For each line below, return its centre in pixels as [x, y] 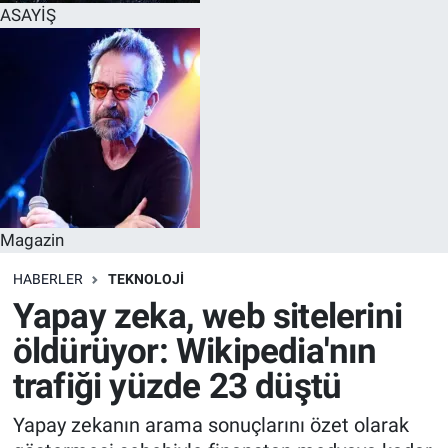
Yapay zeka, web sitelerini [207, 316]
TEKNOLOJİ [145, 279]
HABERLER [47, 279]
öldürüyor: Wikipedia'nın [194, 351]
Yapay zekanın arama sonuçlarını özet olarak [210, 425]
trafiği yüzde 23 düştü [177, 386]
